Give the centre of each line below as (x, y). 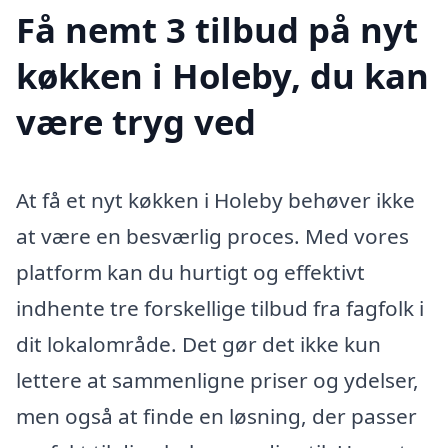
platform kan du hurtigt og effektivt (190, 272)
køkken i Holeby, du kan (222, 76)
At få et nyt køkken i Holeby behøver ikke (215, 200)
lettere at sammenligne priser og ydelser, (217, 380)
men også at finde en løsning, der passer (216, 416)
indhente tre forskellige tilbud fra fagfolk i (220, 308)
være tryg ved (136, 122)
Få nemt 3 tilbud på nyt (217, 30)
